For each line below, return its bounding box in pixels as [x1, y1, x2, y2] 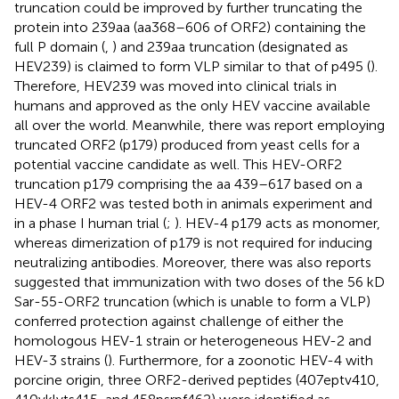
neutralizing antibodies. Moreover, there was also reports [14, 253, 371, 271]
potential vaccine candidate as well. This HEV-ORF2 [14, 155, 342, 173]
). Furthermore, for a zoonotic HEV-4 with [108, 351, 373, 369]
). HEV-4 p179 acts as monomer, [175, 214, 380, 232]
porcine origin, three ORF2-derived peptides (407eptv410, [14, 370, 379, 388]
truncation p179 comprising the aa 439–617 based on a [14, 175, 362, 192]
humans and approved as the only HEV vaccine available [14, 96, 370, 114]
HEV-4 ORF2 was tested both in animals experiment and [14, 194, 372, 212]
